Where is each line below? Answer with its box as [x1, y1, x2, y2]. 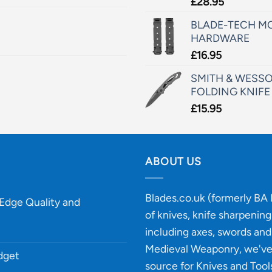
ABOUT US [145, 155, 202, 168]
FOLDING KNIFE [191, 84, 270, 98]
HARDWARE [191, 31, 250, 44]
